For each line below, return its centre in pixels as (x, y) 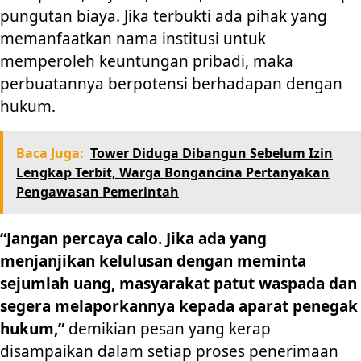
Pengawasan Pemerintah (98, 192)
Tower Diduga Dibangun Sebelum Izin (212, 154)
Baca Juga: (50, 154)
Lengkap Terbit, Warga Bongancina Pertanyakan (173, 173)
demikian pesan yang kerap (168, 329)
